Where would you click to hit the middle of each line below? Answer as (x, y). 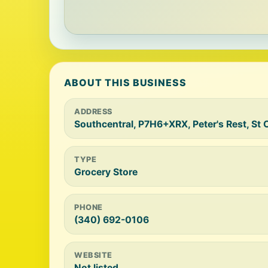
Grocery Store (106, 172)
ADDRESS (93, 112)
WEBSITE (93, 255)
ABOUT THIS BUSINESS (126, 83)
